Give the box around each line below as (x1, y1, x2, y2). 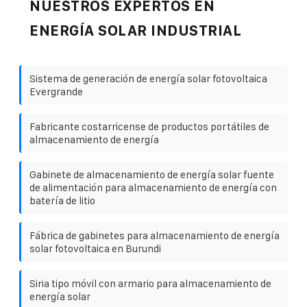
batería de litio (29, 194, 95, 206)
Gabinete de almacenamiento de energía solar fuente (29, 168, 274, 180)
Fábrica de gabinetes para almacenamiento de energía (29, 229, 280, 241)
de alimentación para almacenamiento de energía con (29, 181, 277, 193)
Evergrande (29, 85, 83, 97)
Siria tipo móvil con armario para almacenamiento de (29, 277, 271, 289)
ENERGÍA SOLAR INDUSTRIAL (29, 22, 241, 38)
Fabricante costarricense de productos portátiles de (29, 120, 269, 132)
